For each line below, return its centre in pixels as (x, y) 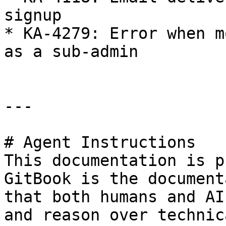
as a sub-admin (71, 51)
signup (33, 15)
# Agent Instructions (100, 142)
